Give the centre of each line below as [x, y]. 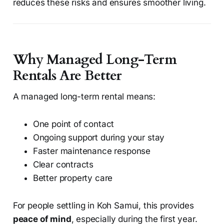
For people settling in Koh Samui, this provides [103, 206]
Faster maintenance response [92, 151]
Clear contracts [63, 165]
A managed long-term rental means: [84, 97]
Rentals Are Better [67, 76]
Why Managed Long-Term [95, 60]
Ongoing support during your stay [99, 138]
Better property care [73, 178]
